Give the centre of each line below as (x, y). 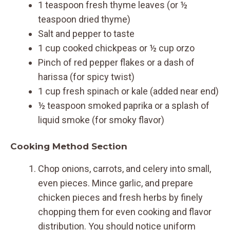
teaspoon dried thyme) (84, 19)
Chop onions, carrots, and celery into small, (124, 168)
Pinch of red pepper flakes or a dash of (116, 62)
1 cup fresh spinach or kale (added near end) (128, 91)
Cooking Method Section (69, 146)
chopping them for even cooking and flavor (125, 212)
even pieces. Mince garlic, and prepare (116, 183)
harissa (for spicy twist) (86, 76)
